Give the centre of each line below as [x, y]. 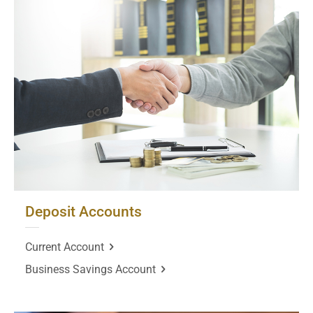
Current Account [65, 247]
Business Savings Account [90, 269]
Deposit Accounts [83, 211]
